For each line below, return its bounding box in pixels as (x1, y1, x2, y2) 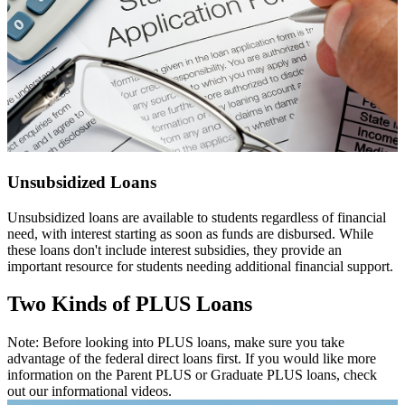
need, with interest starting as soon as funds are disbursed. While (7, 225, 373, 241)
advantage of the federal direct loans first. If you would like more (7, 351, 376, 367)
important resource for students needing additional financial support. (7, 258, 393, 274)
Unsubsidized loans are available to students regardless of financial (7, 209, 386, 225)
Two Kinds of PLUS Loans (7, 292, 252, 316)
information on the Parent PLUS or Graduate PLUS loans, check (7, 367, 377, 383)
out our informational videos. (7, 383, 172, 400)
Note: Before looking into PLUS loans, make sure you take (7, 334, 344, 351)
